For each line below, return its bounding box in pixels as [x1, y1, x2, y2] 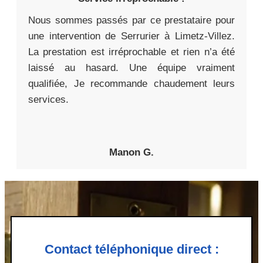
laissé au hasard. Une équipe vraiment [28, 62, 235, 74]
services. [28, 94, 69, 106]
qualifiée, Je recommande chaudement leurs [28, 78, 235, 90]
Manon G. [109, 147, 154, 159]
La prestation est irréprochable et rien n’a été [28, 46, 235, 58]
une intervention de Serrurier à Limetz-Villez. [28, 31, 235, 42]
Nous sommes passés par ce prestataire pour [28, 15, 235, 26]
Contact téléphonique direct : [44, 242, 219, 257]
